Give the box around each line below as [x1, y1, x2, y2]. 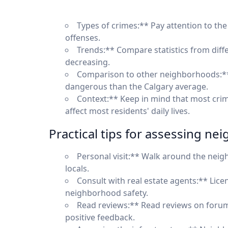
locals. [65, 163, 89, 175]
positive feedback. [65, 212, 135, 223]
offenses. [65, 32, 100, 44]
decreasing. [65, 56, 110, 68]
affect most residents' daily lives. [65, 105, 190, 117]
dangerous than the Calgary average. [65, 81, 208, 93]
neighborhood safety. [65, 187, 148, 199]
